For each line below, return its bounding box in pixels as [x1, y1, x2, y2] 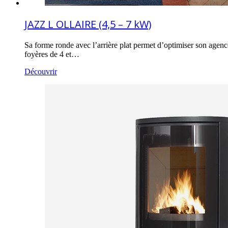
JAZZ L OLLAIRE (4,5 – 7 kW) [24, 17, 152, 32]
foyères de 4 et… [24, 50, 79, 59]
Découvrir [24, 67, 57, 76]
